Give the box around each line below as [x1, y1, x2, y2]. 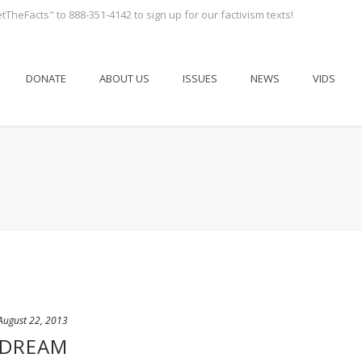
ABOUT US [99, 71, 149, 86]
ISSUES [183, 71, 217, 86]
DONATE [26, 71, 66, 86]
